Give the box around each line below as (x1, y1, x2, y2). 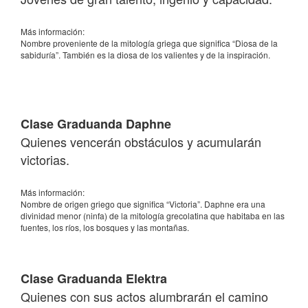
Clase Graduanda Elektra (21, 269, 167, 287)
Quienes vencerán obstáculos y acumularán (21, 133, 261, 151)
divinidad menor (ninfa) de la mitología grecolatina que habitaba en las (21, 210, 285, 221)
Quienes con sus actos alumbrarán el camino (21, 287, 268, 305)
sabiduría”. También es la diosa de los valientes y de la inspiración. (21, 49, 270, 60)
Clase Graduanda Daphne (21, 115, 171, 133)
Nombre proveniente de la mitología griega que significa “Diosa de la (21, 37, 278, 49)
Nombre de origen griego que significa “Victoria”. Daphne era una (21, 198, 265, 210)
